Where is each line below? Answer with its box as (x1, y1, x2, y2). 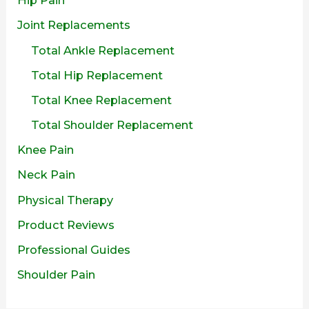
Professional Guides (17, 242, 131, 257)
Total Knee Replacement (31, 93, 172, 108)
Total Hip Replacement (31, 68, 163, 83)
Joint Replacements (17, 18, 131, 32)
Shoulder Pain (17, 267, 96, 281)
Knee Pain (17, 143, 74, 157)
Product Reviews (17, 217, 115, 232)
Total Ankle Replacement (31, 43, 175, 57)
